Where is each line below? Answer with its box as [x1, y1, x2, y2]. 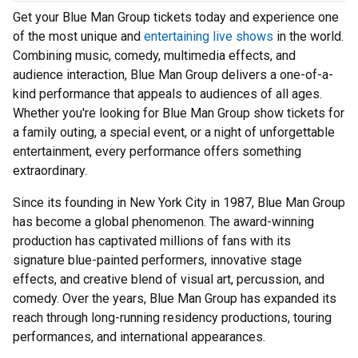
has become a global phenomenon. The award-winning [13, 214, 314, 230]
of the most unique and [13, 29, 144, 45]
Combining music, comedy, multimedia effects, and [13, 48, 296, 64]
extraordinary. [13, 163, 87, 179]
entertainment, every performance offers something [13, 144, 301, 160]
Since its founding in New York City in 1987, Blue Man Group [13, 195, 345, 211]
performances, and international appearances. [13, 329, 265, 345]
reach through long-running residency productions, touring [13, 310, 332, 326]
